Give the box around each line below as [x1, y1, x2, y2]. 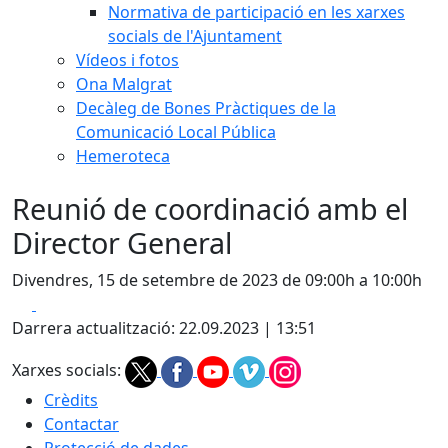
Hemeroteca [76, 145, 170, 167]
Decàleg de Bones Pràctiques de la [76, 97, 336, 119]
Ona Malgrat [76, 73, 172, 95]
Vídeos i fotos [76, 49, 179, 71]
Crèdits [44, 389, 98, 411]
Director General [12, 223, 232, 262]
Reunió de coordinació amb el [12, 189, 408, 228]
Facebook [35, 292, 108, 314]
